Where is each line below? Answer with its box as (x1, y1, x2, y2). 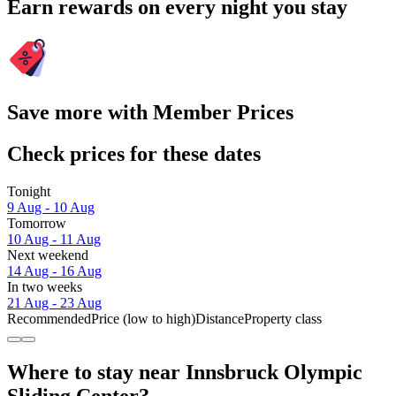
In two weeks (7, 278, 82, 294)
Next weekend (7, 247, 88, 263)
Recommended (7, 310, 91, 326)
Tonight (7, 183, 50, 199)
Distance (195, 310, 244, 326)
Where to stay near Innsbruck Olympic (7, 360, 362, 384)
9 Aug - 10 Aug (7, 199, 95, 215)
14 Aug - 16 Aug (7, 263, 102, 278)
